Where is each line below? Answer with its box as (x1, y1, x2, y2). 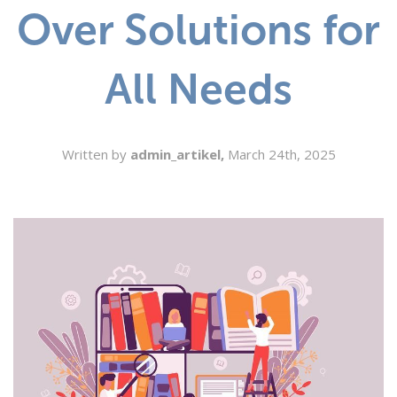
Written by (61, 145, 130, 164)
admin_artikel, (129, 145, 228, 164)
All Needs (105, 64, 292, 115)
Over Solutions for (17, 4, 380, 56)
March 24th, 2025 (227, 145, 336, 164)
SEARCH (15, 5, 70, 19)
